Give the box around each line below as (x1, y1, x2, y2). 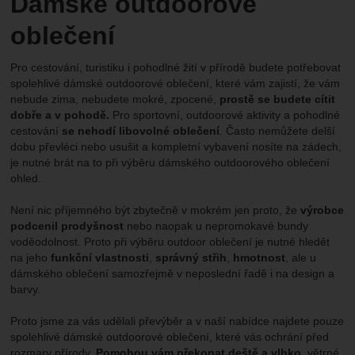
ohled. (10, 172, 42, 185)
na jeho (10, 251, 52, 265)
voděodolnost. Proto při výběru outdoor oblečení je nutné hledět (10, 235, 330, 249)
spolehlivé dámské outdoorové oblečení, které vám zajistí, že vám (10, 77, 341, 90)
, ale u (285, 251, 317, 265)
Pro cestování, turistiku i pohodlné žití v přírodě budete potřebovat (10, 61, 342, 74)
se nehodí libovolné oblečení (62, 124, 220, 138)
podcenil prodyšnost (10, 219, 124, 233)
